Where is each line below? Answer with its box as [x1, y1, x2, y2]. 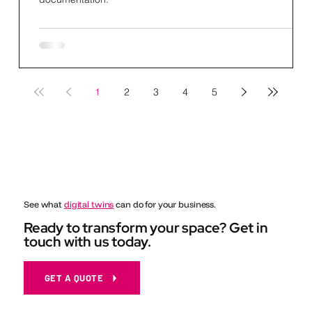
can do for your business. [114, 198, 217, 210]
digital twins [63, 198, 114, 210]
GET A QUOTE [44, 272, 104, 284]
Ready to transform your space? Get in [24, 219, 268, 237]
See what [24, 198, 64, 210]
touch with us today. [24, 233, 152, 251]
